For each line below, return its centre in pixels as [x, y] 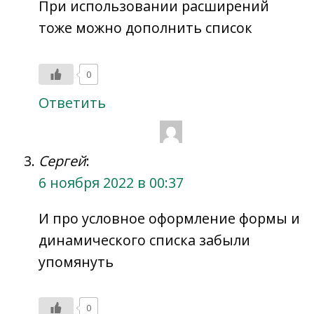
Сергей [62, 161]
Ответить [72, 102]
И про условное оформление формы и [169, 218]
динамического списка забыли [144, 240]
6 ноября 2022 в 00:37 [111, 182]
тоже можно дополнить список [145, 28]
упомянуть [76, 261]
